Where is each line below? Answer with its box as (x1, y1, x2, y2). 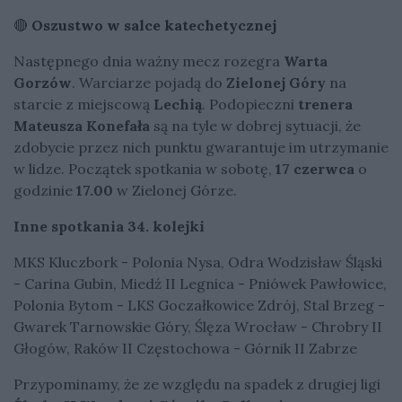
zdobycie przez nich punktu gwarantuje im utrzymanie (13, 137, 389, 156)
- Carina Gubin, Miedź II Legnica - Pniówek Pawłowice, (13, 274, 387, 293)
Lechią (153, 94, 202, 113)
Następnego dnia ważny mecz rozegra (13, 51, 284, 70)
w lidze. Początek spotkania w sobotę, (13, 159, 272, 178)
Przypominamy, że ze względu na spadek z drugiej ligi (13, 374, 380, 393)
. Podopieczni (202, 94, 298, 113)
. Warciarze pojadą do (72, 73, 223, 92)
